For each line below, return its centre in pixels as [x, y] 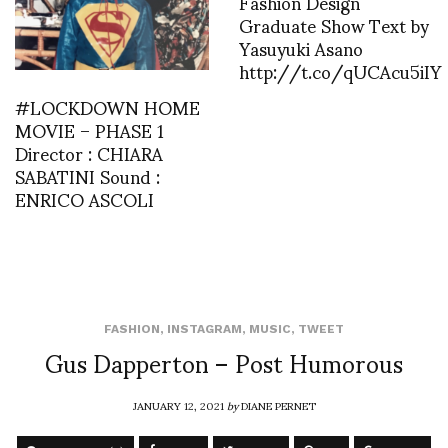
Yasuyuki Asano [301, 47]
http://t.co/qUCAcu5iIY [340, 70]
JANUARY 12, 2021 [179, 404]
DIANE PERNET [278, 404]
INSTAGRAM [204, 328]
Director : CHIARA [89, 152]
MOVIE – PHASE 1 [89, 129]
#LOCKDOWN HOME [107, 106]
